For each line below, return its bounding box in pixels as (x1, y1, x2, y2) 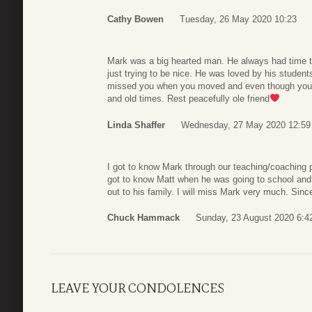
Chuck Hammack (107, 212, 180, 224)
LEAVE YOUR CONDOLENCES (51, 281, 224, 297)
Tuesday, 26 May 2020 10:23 (180, 14, 297, 25)
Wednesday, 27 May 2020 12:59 (181, 119, 311, 130)
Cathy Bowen (107, 14, 164, 25)
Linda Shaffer (107, 119, 165, 130)
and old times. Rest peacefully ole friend (107, 93, 270, 104)
